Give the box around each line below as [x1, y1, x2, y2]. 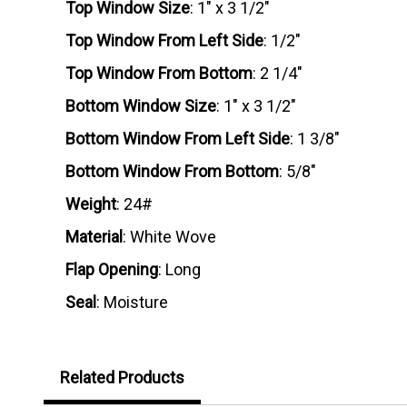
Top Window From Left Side [65, 31, 263, 51]
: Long [158, 260, 201, 280]
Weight [65, 194, 116, 214]
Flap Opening [65, 260, 158, 280]
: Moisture [96, 293, 168, 313]
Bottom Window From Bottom [65, 162, 279, 182]
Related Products [60, 368, 184, 388]
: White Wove [123, 227, 216, 247]
